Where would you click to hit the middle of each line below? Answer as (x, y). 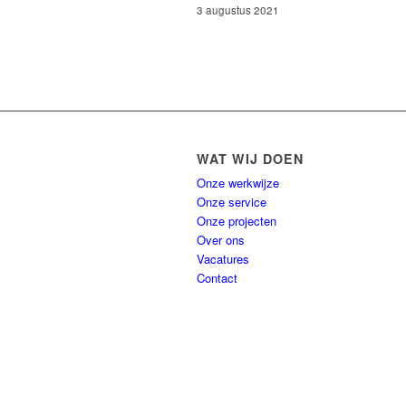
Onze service (232, 202)
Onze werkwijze (238, 183)
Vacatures (223, 259)
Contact (217, 278)
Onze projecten (237, 221)
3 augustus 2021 (238, 10)
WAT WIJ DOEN (250, 159)
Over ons (221, 240)
